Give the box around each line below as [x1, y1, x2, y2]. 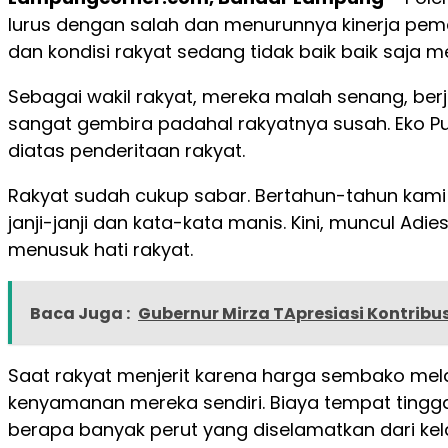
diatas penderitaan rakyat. [8, 138, 245, 164]
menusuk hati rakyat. [8, 237, 193, 263]
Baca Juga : [30, 302, 130, 326]
